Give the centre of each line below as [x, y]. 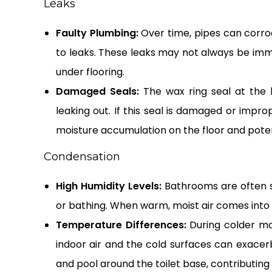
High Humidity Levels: [109, 186]
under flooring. [90, 72]
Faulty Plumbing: [97, 33]
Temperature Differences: [121, 225]
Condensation [82, 157]
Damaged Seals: [98, 92]
